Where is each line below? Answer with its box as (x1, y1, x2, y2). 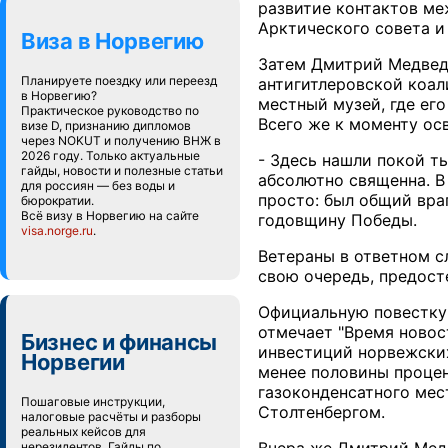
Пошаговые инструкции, (21, 394, 165, 409)
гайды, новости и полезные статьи (21, 163, 223, 178)
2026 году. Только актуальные (21, 148, 200, 163)
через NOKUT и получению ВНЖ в (21, 133, 221, 148)
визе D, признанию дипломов (21, 118, 191, 133)
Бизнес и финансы (21, 329, 218, 355)
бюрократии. (21, 193, 94, 208)
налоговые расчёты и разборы (21, 409, 201, 424)
